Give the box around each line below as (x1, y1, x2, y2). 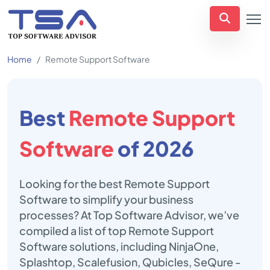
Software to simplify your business (19, 192, 193, 206)
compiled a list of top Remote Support (19, 224, 214, 237)
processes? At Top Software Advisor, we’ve (19, 208, 239, 222)
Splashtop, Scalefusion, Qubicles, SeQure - (19, 255, 241, 269)
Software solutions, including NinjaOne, (19, 239, 219, 253)
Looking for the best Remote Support (19, 177, 210, 190)
